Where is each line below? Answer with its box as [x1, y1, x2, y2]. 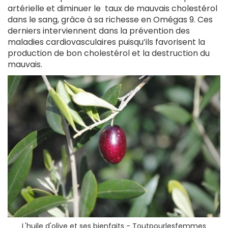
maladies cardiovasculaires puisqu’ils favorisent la [8, 36, 205, 48]
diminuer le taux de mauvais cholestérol [57, 2, 217, 14]
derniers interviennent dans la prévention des [8, 24, 190, 37]
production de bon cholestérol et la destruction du [8, 47, 210, 59]
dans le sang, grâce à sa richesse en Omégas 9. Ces [8, 13, 213, 25]
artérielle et [8, 2, 57, 14]
